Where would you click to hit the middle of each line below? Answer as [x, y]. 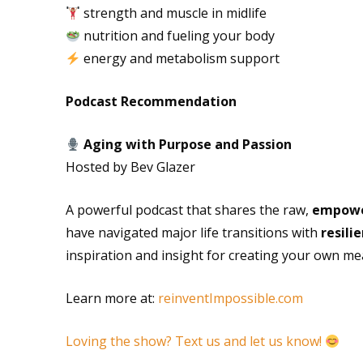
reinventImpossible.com [230, 298]
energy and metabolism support [179, 58]
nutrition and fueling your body [177, 36]
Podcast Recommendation [151, 101]
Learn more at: [111, 298]
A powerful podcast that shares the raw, [188, 210]
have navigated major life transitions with [193, 233]
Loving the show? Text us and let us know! [195, 341]
